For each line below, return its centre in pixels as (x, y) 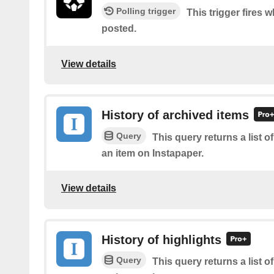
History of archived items (175, 115)
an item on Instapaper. (153, 153)
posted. (119, 29)
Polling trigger (146, 11)
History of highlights (161, 239)
